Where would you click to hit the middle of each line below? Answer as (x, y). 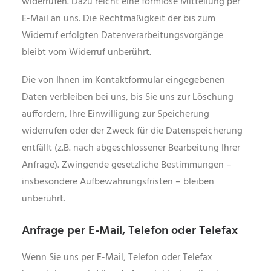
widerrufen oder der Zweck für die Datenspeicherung (132, 131)
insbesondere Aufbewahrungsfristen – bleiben (118, 182)
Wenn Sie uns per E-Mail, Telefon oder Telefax (117, 258)
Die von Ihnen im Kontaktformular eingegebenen (123, 80)
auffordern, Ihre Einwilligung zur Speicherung (116, 114)
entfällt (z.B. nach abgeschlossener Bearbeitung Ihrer (131, 148)
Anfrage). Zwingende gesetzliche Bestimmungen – (127, 165)
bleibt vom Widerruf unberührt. (87, 53)
